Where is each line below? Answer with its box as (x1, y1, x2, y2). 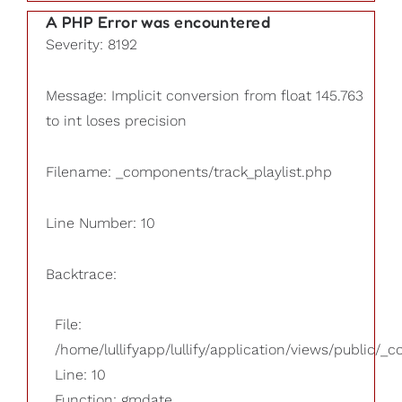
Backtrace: (46, 266, 117, 282)
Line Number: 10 (46, 214, 155, 231)
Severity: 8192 (46, 37, 137, 53)
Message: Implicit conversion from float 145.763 (46, 88, 363, 104)
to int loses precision (46, 113, 187, 129)
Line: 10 (55, 367, 106, 383)
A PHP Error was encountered (46, 12, 271, 32)
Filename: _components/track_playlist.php (46, 163, 332, 179)
